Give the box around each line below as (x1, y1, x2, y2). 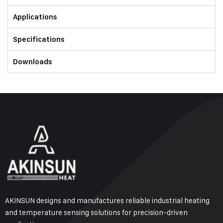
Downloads (13, 57, 52, 66)
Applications (13, 12, 57, 21)
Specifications (13, 35, 65, 44)
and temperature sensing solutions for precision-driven (5, 207, 188, 217)
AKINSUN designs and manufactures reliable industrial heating (5, 195, 210, 205)
